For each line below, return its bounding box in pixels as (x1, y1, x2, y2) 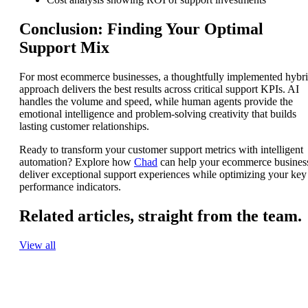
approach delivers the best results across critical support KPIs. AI (19, 83, 299, 96)
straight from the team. (138, 206, 302, 225)
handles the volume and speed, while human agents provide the (19, 96, 293, 108)
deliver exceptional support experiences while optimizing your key (19, 168, 307, 181)
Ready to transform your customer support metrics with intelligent (19, 144, 303, 156)
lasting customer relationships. (19, 120, 149, 133)
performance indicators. (19, 181, 121, 193)
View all (19, 239, 56, 251)
